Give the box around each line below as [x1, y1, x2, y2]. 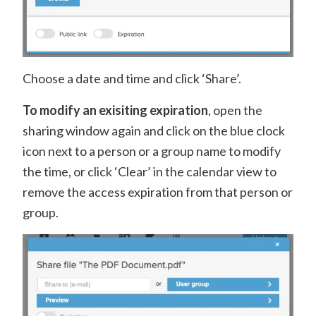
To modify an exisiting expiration [23, 102, 208, 118]
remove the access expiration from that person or [23, 183, 293, 200]
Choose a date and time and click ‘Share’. [23, 70, 241, 86]
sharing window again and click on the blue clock [23, 122, 285, 138]
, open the [208, 102, 262, 118]
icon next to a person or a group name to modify [23, 142, 281, 159]
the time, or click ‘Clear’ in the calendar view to [23, 163, 276, 179]
